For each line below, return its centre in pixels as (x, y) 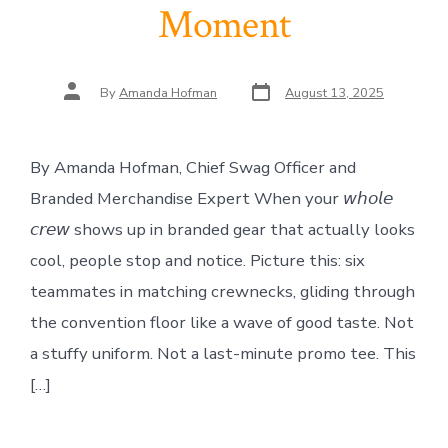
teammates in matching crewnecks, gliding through (222, 291)
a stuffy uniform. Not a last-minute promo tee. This (222, 353)
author (82, 99)
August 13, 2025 (334, 93)
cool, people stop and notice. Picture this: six (197, 260)
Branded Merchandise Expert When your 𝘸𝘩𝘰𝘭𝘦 (211, 198)
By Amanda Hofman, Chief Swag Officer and (192, 167)
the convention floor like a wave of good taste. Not (221, 322)
